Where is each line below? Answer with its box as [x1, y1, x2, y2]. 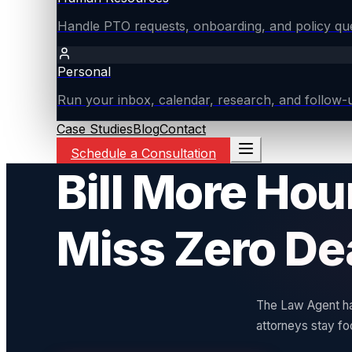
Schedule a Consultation [71, 145, 216, 161]
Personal [57, 64, 111, 79]
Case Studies [57, 121, 133, 137]
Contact [159, 121, 206, 137]
